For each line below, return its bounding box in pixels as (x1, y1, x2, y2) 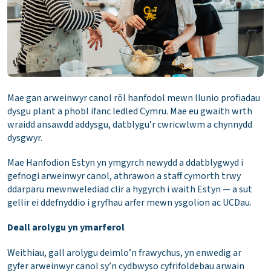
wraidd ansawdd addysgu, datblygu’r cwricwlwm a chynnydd (7, 118, 252, 132)
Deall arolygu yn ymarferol (7, 221, 125, 235)
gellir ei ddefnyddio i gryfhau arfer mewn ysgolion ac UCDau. (7, 196, 252, 210)
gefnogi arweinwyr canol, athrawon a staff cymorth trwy (7, 169, 241, 183)
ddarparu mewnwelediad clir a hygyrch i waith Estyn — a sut (7, 183, 252, 197)
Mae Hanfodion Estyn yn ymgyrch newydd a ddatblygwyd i (7, 156, 243, 170)
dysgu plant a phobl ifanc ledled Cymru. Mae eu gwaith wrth (7, 105, 252, 119)
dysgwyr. (7, 131, 42, 145)
